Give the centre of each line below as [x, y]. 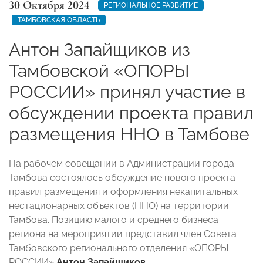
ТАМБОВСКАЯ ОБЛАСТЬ [59, 20]
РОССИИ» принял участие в [127, 92]
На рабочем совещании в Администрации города [122, 163]
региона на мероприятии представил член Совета [123, 234]
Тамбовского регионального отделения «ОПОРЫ [119, 248]
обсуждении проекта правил [131, 113]
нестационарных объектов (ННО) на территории [119, 205]
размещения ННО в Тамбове [129, 134]
